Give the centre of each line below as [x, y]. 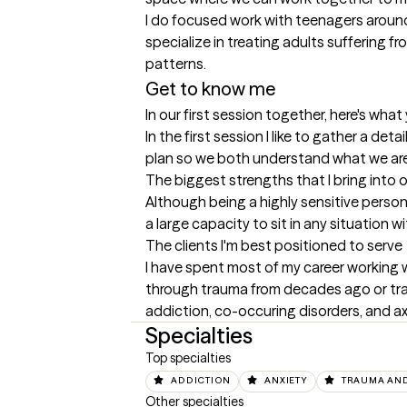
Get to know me [210, 89]
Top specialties [188, 358]
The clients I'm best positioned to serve [274, 245]
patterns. [176, 64]
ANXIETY [286, 380]
